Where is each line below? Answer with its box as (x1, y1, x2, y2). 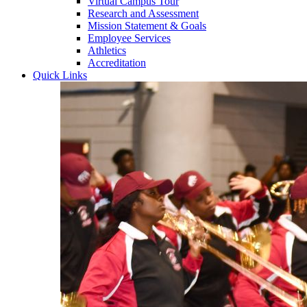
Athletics (88, 45, 126, 56)
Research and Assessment (88, 8, 199, 19)
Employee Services (88, 32, 171, 44)
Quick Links (33, 69, 87, 81)
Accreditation (88, 57, 146, 69)
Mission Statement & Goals (88, 20, 206, 32)
